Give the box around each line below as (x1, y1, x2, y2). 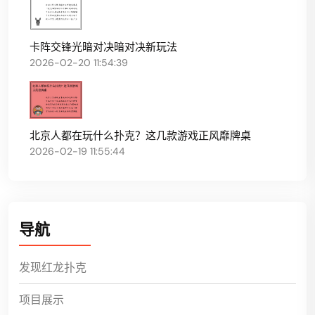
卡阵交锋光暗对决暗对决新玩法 (30, 39, 177, 54)
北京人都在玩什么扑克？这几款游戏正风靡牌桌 (30, 128, 251, 143)
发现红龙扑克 (19, 259, 86, 275)
